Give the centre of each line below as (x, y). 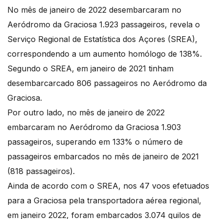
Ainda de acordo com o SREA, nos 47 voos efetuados (108, 186)
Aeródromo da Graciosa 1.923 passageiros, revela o (104, 25)
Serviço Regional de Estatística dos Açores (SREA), (102, 39)
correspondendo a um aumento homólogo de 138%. (106, 54)
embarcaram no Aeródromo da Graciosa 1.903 (94, 127)
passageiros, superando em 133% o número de (95, 142)
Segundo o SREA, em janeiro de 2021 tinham (90, 69)
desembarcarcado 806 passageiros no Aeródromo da (107, 83)
